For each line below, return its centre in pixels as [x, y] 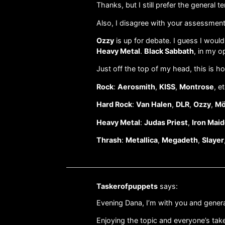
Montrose [197, 86]
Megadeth [180, 140]
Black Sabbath [169, 51]
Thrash [109, 140]
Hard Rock [114, 104]
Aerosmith [136, 86]
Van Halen [154, 104]
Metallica [142, 140]
